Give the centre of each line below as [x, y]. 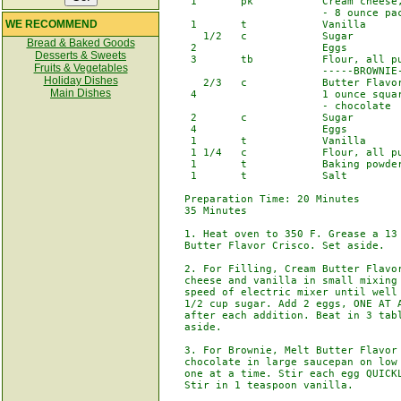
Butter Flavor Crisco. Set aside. [275, 246]
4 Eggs [256, 129]
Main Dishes [81, 93]
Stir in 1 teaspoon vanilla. [260, 385]
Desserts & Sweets [81, 55]
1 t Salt [256, 176]
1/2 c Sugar [260, 36]
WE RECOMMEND [50, 24]
